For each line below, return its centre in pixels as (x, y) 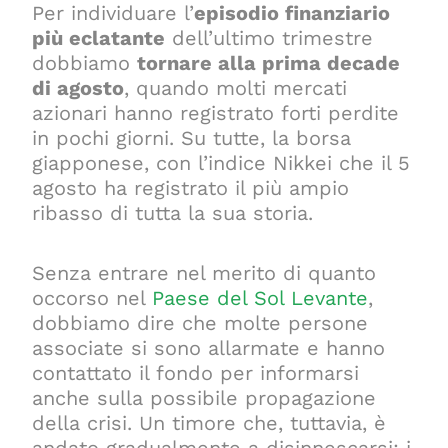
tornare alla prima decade (269, 62)
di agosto (78, 87)
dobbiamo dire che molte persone (200, 322)
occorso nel (92, 297)
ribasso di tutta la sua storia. (173, 212)
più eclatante (99, 37)
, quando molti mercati (236, 87)
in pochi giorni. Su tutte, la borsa (192, 137)
